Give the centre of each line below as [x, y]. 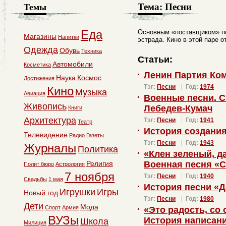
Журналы [50, 148]
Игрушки [77, 192]
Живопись [45, 106]
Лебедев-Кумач [178, 108]
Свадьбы [35, 179]
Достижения [39, 78]
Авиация [35, 93]
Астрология [70, 164]
